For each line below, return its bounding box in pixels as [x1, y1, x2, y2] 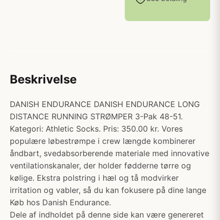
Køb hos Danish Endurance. [10, 197, 111, 207]
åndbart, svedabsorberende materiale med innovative [10, 148, 209, 158]
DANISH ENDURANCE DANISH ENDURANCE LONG [10, 99, 200, 109]
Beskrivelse [10, 72, 77, 86]
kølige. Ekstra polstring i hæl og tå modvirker [10, 173, 179, 183]
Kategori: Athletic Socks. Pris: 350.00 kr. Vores [10, 124, 183, 134]
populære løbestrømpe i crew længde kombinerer [10, 136, 195, 146]
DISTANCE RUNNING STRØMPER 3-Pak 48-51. [10, 111, 183, 121]
